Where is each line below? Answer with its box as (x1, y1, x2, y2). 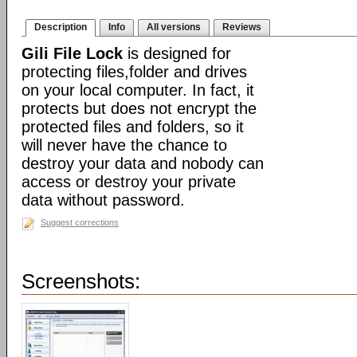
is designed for (123, 45, 231, 62)
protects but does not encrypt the (22, 100, 257, 117)
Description (34, 22, 87, 33)
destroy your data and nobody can (22, 155, 264, 172)
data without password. (22, 191, 185, 209)
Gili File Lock (22, 45, 123, 62)
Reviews (222, 22, 261, 33)
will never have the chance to (22, 136, 227, 154)
